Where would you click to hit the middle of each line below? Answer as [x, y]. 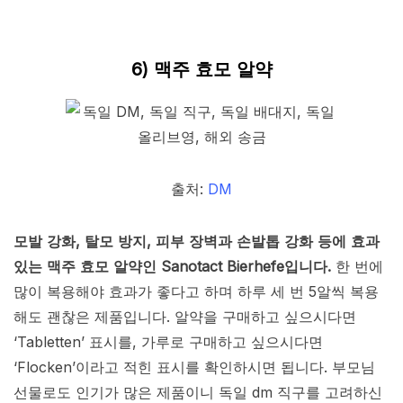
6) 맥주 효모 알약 [201, 70]
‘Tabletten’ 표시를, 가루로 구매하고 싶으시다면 [168, 342]
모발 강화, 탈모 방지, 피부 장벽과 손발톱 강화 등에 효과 [197, 242]
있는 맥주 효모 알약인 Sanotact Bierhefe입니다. [172, 267]
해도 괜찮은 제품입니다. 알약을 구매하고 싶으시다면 [185, 317]
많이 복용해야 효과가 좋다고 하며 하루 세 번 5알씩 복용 [196, 292]
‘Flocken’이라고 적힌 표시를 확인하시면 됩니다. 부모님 [194, 367]
